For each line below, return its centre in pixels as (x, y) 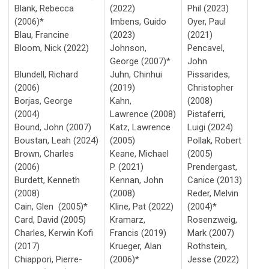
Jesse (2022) (213, 259)
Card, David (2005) (50, 219)
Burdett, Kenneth (47, 180)
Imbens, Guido (138, 21)
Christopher (210, 87)
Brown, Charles (44, 153)
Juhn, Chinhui (136, 74)
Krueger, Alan (136, 246)
